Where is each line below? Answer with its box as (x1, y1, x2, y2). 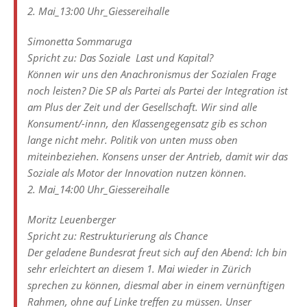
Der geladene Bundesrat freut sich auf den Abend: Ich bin (27, 245, 287, 259)
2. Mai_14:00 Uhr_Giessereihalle (27, 182, 169, 196)
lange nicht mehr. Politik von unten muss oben (27, 132, 238, 147)
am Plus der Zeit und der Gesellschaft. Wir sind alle (27, 99, 257, 114)
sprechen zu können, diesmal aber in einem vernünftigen (27, 278, 285, 292)
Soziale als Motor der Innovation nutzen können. (27, 165, 247, 180)
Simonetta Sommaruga (27, 34, 132, 48)
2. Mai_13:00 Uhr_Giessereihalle (27, 3, 169, 18)
